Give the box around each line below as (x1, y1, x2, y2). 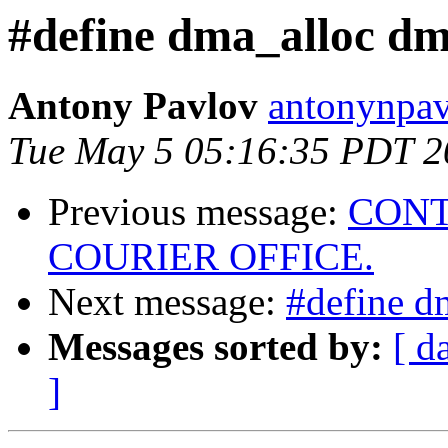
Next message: (48, 280, 286, 324)
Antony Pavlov (8, 84, 258, 128)
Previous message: (48, 190, 348, 234)
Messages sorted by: (48, 325, 383, 369)
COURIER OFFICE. (48, 235, 374, 279)
